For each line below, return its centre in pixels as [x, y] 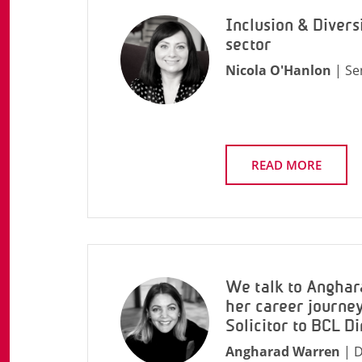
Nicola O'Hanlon [278, 70]
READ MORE [286, 165]
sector [248, 44]
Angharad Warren [283, 351]
